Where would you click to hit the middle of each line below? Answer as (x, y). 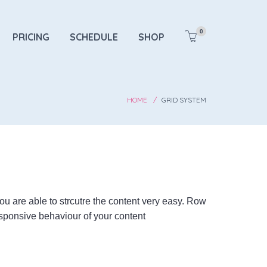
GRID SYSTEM (184, 100)
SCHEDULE (94, 37)
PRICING (31, 37)
